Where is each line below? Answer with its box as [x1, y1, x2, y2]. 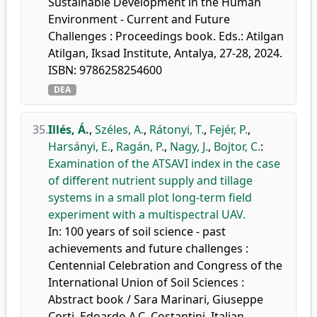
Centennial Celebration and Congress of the [48, 258, 282, 273]
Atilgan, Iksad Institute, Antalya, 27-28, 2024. [48, 45, 282, 61]
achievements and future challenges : [48, 241, 248, 256]
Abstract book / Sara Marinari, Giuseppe [48, 292, 263, 307]
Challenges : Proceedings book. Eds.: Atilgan [48, 28, 284, 44]
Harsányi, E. [48, 139, 110, 154]
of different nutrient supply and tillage [48, 173, 253, 188]
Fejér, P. [209, 122, 248, 137]
